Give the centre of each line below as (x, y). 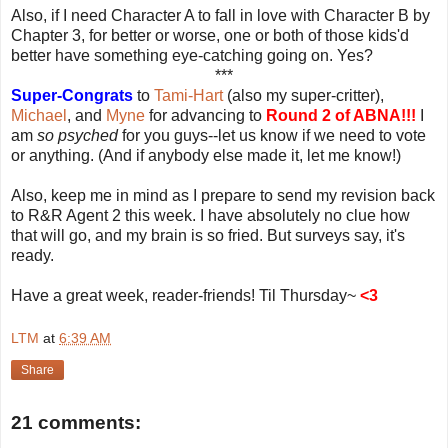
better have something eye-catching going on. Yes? (192, 55)
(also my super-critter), (303, 95)
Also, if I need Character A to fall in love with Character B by (220, 15)
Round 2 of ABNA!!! (341, 115)
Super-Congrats (72, 95)
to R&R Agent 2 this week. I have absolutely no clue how (210, 215)
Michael (39, 115)
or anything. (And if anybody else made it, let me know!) (206, 155)
